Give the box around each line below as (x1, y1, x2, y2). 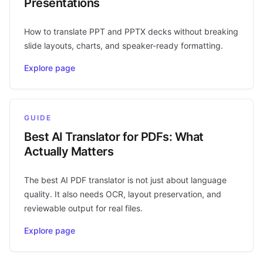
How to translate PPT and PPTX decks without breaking (24, 26, 238, 36)
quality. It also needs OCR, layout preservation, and (24, 188, 221, 199)
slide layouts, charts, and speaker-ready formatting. (24, 40, 223, 50)
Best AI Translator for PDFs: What (24, 129, 204, 144)
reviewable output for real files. (24, 203, 143, 213)
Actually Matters (24, 144, 113, 159)
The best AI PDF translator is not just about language (24, 174, 227, 185)
